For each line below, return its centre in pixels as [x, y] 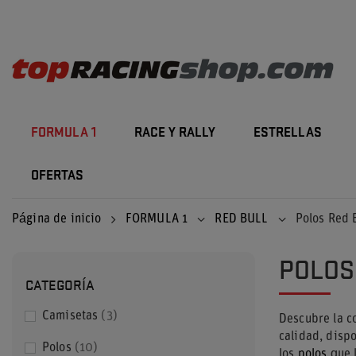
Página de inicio [57, 219]
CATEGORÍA [60, 284]
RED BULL [242, 219]
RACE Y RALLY [175, 133]
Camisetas [70, 316]
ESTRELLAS [288, 133]
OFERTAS [57, 176]
